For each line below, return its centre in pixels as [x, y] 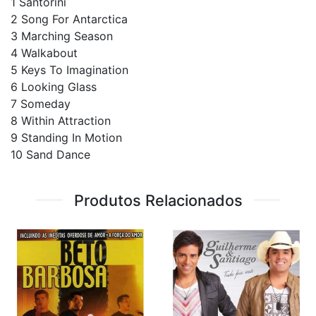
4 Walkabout [44, 53]
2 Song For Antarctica [69, 19]
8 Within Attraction [61, 120]
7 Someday [41, 103]
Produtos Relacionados [158, 200]
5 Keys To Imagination [69, 69]
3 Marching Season [62, 36]
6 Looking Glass [54, 86]
